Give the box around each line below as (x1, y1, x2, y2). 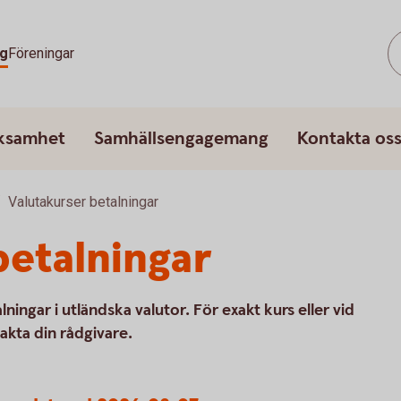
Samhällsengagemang (94, 127, 269, 150)
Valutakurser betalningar (8, 193, 158, 210)
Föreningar (7, 45, 74, 62)
